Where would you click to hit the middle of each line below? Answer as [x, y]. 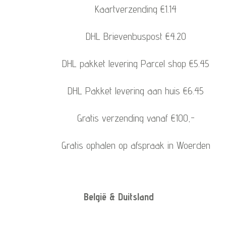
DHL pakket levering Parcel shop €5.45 [136, 64]
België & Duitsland [119, 197]
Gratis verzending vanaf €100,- [136, 118]
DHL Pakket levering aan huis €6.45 [136, 91]
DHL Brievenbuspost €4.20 [136, 37]
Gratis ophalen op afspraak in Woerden [136, 146]
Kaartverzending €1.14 [136, 9]
